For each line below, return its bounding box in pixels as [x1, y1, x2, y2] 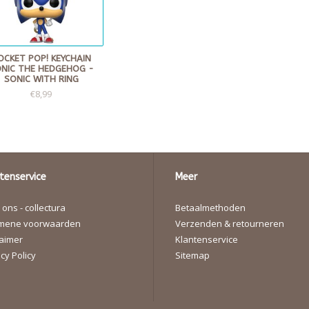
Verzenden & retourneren [175, 217, 284, 230]
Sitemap [175, 249, 210, 262]
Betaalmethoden [175, 201, 246, 215]
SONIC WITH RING [3, 74, 79, 85]
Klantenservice [175, 233, 238, 246]
